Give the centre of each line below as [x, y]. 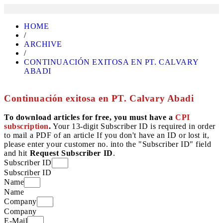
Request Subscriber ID [71, 153]
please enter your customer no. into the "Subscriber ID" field [108, 144]
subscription [26, 126]
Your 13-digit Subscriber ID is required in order [133, 126]
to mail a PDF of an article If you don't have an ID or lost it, [107, 135]
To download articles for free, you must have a [90, 117]
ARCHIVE [43, 44]
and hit [17, 153]
